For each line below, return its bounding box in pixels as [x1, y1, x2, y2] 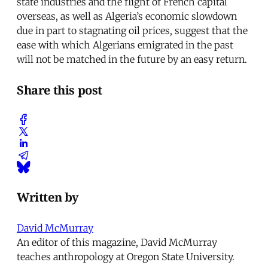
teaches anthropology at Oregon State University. [17, 251, 234, 263]
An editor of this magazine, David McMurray [17, 236, 217, 249]
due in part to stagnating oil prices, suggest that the [17, 24, 248, 36]
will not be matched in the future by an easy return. [17, 53, 247, 65]
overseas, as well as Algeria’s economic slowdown [17, 10, 237, 22]
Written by [17, 188, 79, 205]
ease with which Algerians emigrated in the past [17, 38, 233, 51]
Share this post [17, 81, 102, 98]
